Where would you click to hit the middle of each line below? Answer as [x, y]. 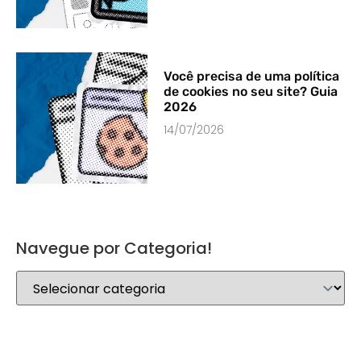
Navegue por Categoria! [114, 249]
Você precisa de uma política [252, 77]
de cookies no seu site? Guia [251, 92]
